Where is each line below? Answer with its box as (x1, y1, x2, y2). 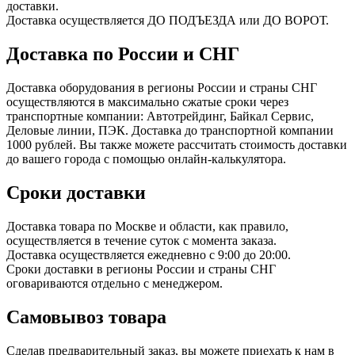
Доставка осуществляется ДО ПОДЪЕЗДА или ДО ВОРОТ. (6, 13, 329, 28)
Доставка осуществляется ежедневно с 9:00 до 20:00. (6, 247, 294, 261)
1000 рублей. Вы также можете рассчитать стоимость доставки (6, 137, 347, 151)
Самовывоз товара (6, 306, 166, 327)
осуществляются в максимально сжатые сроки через (6, 94, 288, 109)
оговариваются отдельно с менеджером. (6, 276, 223, 290)
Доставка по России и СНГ (6, 44, 239, 64)
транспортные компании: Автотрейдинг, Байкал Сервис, (6, 109, 314, 123)
